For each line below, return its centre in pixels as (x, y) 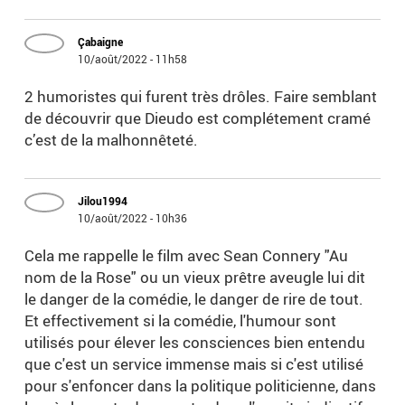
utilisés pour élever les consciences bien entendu (195, 343)
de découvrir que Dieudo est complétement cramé (198, 118)
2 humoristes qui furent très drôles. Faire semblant (201, 97)
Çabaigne (101, 42)
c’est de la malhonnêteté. (112, 140)
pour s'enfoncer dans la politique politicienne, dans (201, 386)
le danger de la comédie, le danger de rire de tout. (194, 299)
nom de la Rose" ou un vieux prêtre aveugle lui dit (195, 278)
